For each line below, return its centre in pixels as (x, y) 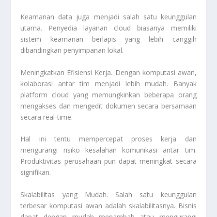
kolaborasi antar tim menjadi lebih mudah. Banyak (108, 83)
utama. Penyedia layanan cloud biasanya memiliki (108, 28)
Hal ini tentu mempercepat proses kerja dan (108, 139)
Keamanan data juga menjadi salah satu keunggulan (108, 17)
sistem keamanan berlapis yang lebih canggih (108, 39)
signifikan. (36, 172)
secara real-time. (47, 117)
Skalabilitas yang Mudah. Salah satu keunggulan (108, 194)
